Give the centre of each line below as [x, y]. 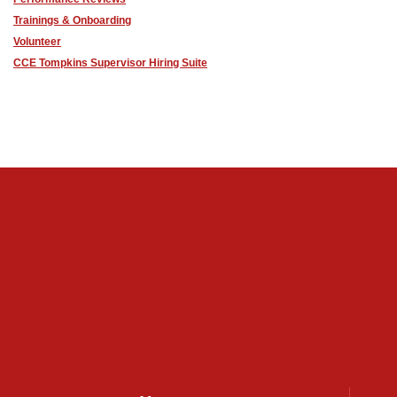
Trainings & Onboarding [72, 20]
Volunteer [37, 41]
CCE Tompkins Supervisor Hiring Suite [110, 62]
